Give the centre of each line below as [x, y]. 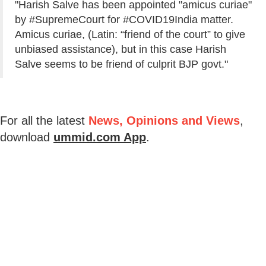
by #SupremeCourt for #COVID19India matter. [124, 19]
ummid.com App [100, 137]
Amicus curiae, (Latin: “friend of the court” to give [130, 34]
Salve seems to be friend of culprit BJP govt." [121, 64]
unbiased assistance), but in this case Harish [121, 49]
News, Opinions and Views [164, 120]
